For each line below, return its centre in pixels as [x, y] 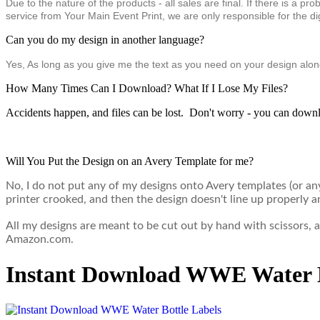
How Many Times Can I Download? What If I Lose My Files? [147, 88]
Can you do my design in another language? [105, 40]
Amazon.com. [40, 239]
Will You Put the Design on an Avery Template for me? [130, 161]
